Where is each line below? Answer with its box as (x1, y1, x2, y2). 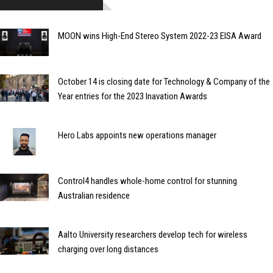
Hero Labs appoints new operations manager (58, 129, 216, 141)
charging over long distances (58, 243, 158, 255)
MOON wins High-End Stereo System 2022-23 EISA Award (58, 30, 261, 42)
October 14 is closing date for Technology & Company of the (58, 76, 270, 87)
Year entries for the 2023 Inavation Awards (58, 90, 207, 102)
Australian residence (58, 190, 130, 201)
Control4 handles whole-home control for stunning (58, 175, 237, 186)
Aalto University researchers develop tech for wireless (58, 229, 247, 240)
